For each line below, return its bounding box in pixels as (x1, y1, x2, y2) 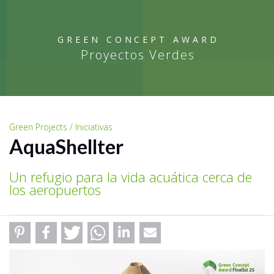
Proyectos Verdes (80, 46, 195, 63)
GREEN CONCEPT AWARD (57, 34, 220, 45)
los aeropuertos (9, 180, 101, 199)
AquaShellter (9, 135, 124, 158)
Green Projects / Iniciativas (9, 121, 113, 133)
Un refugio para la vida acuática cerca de (9, 168, 252, 186)
